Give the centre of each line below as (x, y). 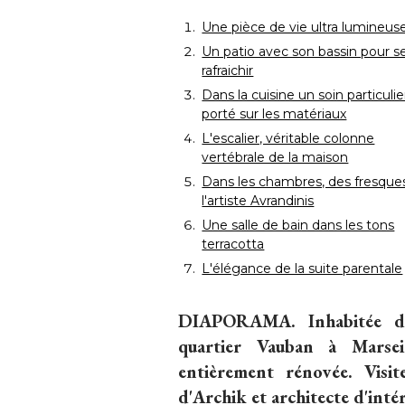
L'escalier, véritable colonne (288, 139)
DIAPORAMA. (237, 320)
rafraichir (228, 71)
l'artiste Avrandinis (258, 201)
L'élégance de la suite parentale (302, 269)
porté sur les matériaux (274, 114)
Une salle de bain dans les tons (298, 226)
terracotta (233, 245)
